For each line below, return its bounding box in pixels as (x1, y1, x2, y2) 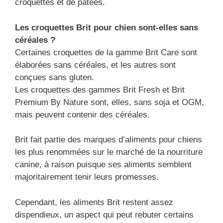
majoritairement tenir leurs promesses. (15, 172, 159, 182)
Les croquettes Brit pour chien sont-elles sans (15, 22, 198, 32)
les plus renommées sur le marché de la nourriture (15, 147, 203, 157)
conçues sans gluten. (15, 72, 94, 82)
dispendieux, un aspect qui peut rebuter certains (15, 210, 194, 220)
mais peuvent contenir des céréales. (15, 110, 150, 119)
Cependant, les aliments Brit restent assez (15, 197, 173, 207)
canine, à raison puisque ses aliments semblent (15, 160, 192, 170)
